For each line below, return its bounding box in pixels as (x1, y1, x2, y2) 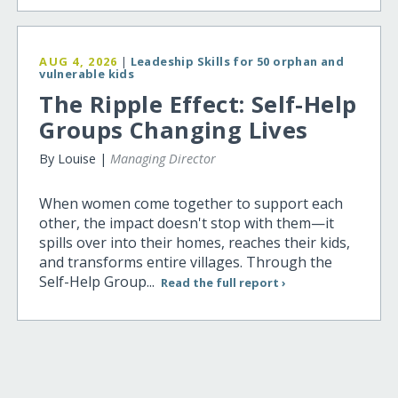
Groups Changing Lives (39, 115, 308, 147)
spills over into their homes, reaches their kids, (39, 233, 351, 253)
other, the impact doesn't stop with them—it (39, 213, 335, 234)
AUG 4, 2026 (39, 53, 118, 70)
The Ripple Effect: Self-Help (39, 89, 357, 121)
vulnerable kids (39, 66, 135, 83)
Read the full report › (160, 275, 286, 291)
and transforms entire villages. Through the (39, 252, 333, 273)
